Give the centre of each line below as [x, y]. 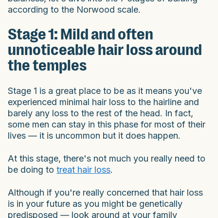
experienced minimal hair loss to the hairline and [103, 102]
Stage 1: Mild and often [81, 34]
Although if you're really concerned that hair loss [105, 192]
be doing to [32, 169]
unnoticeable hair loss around [105, 50]
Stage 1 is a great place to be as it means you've [105, 91]
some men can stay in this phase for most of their [107, 124]
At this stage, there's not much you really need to [107, 158]
